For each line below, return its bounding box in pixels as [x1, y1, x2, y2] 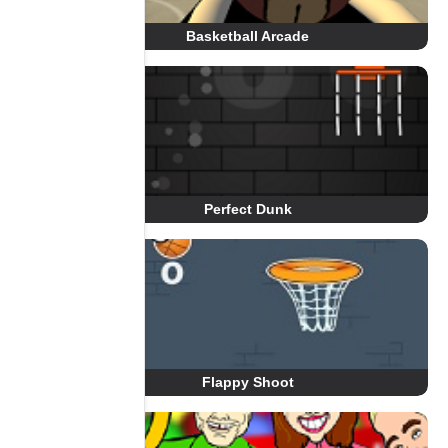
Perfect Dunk [203, 201, 292, 217]
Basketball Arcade [186, 28, 310, 44]
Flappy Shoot [201, 374, 294, 390]
